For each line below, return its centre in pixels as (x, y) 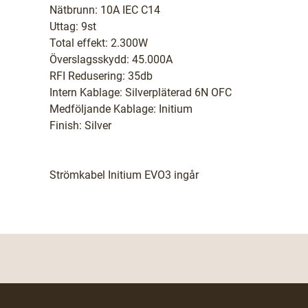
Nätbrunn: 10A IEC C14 (105, 10)
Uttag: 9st (73, 26)
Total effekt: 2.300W (99, 43)
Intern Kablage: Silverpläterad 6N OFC (141, 92)
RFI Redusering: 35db (101, 76)
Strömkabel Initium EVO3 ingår (124, 175)
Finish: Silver (80, 125)
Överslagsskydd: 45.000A (111, 59)
